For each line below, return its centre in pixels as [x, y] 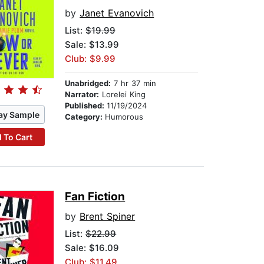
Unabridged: [88, 83]
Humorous [124, 117]
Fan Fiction [95, 197]
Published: [86, 106]
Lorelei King [123, 95]
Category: [85, 117]
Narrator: [82, 95]
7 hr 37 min [134, 83]
